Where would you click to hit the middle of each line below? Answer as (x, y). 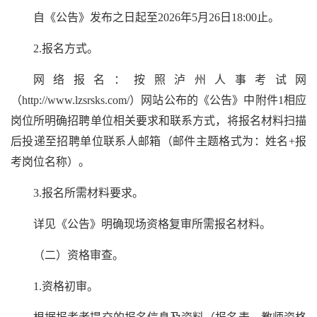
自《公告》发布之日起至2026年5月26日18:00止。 (156, 17)
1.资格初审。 (66, 286)
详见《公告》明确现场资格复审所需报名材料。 (152, 224)
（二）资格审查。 (79, 255)
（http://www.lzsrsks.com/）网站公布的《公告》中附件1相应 (158, 100)
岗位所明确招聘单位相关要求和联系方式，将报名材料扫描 (158, 120)
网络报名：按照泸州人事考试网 (170, 79)
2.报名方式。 (66, 48)
